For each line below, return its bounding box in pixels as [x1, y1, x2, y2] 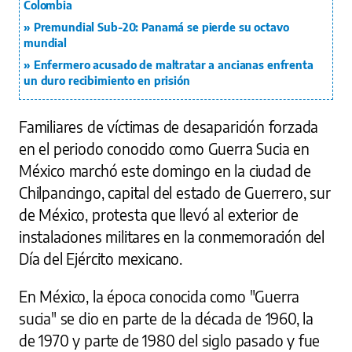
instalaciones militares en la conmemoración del [19, 227, 325, 247]
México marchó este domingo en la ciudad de [19, 161, 312, 181]
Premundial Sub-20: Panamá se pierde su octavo [33, 20, 289, 35]
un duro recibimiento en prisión [24, 74, 190, 88]
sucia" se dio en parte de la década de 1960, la [19, 309, 314, 328]
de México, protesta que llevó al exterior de [19, 205, 299, 225]
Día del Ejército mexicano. [19, 249, 183, 269]
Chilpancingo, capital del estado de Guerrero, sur [19, 183, 331, 203]
